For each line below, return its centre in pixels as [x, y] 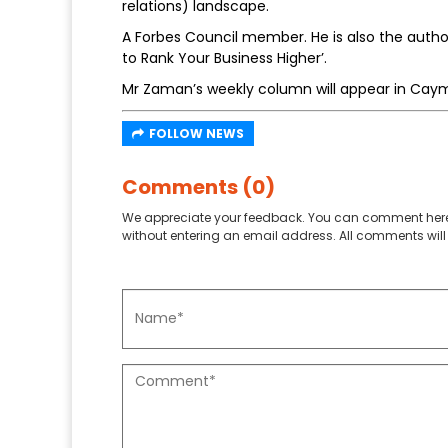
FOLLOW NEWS [196, 133]
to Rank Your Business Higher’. [224, 57]
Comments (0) [198, 186]
